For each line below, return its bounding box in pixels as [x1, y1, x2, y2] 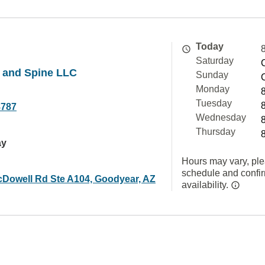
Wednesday [196, 112, 246, 122]
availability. [182, 180, 231, 190]
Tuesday [196, 98, 232, 108]
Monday [196, 84, 230, 94]
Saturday [196, 56, 234, 66]
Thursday [196, 127, 235, 137]
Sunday [196, 70, 228, 80]
